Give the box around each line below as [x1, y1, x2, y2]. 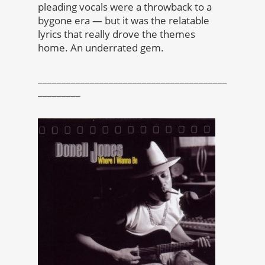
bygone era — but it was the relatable [38, 14, 209, 28]
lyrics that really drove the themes [38, 27, 195, 41]
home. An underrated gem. [38, 41, 164, 55]
